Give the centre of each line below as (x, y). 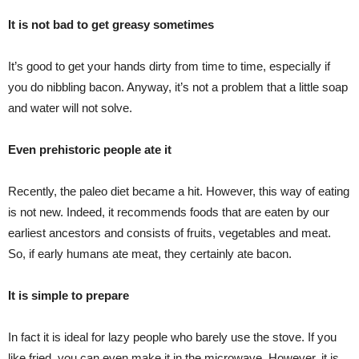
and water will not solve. (70, 107)
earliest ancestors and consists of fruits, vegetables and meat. (169, 232)
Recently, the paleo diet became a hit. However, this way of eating (179, 191)
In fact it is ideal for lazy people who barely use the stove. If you (172, 337)
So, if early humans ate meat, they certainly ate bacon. (150, 253)
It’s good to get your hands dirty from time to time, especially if (169, 66)
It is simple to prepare (69, 295)
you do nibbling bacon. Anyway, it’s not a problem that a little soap (178, 87)
